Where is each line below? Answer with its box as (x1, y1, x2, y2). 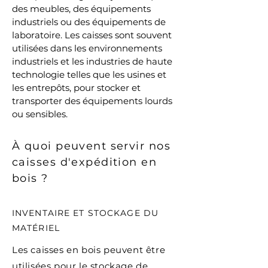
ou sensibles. (12, 108, 68, 120)
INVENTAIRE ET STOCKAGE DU (12, 208, 159, 218)
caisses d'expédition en (12, 156, 157, 169)
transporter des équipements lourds (12, 95, 172, 106)
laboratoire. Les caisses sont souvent (12, 29, 172, 41)
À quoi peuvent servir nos (12, 139, 171, 153)
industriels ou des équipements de (12, 16, 166, 28)
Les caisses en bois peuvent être (12, 244, 166, 255)
